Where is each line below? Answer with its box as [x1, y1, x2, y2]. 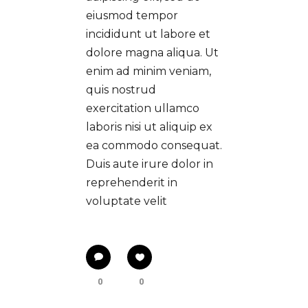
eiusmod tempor [86, 9, 178, 23]
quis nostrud [86, 83, 156, 97]
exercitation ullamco [86, 102, 199, 115]
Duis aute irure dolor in [86, 157, 213, 171]
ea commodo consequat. [86, 139, 222, 153]
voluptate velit [86, 195, 167, 208]
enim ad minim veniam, [86, 65, 211, 78]
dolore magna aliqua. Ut [86, 46, 219, 60]
